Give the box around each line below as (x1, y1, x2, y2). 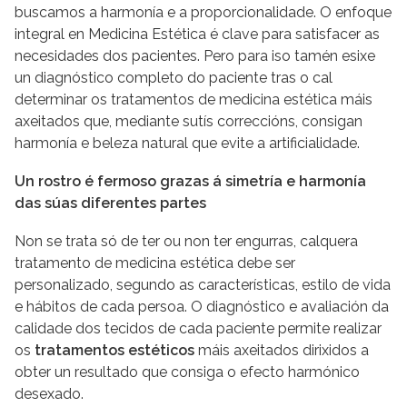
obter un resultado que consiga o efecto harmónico (15, 362, 360, 381)
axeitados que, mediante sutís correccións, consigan (15, 112, 362, 130)
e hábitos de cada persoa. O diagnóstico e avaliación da (15, 297, 389, 315)
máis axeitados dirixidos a (194, 341, 369, 359)
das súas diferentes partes (15, 194, 206, 212)
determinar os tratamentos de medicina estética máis (15, 90, 372, 108)
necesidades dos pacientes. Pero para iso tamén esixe (15, 46, 375, 65)
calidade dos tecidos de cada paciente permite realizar (15, 319, 382, 337)
